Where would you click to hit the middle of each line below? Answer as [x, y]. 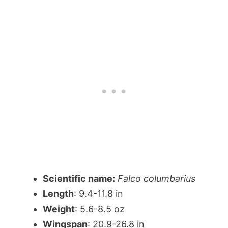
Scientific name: [79, 178]
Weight [59, 209]
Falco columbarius [156, 178]
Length [58, 193]
